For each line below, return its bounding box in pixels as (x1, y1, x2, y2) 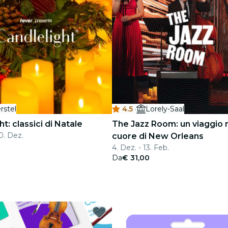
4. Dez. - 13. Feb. (112, 143, 169, 152)
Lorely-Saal (145, 104, 184, 113)
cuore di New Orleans (112, 131, 204, 141)
